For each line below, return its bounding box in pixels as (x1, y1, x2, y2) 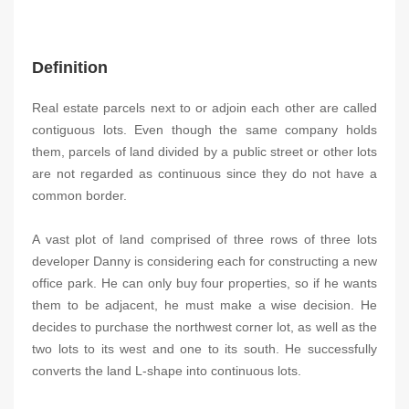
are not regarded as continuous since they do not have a (32, 166, 377, 181)
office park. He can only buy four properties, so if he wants (32, 276, 377, 290)
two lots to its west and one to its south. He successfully (32, 341, 377, 356)
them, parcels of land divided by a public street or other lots (32, 144, 377, 159)
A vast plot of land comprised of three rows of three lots (32, 232, 377, 246)
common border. (32, 188, 127, 203)
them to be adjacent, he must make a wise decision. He (32, 298, 377, 312)
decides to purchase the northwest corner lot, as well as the (32, 320, 377, 334)
